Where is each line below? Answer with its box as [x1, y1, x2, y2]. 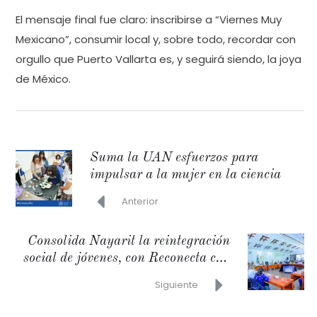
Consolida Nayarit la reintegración [28, 235, 230, 248]
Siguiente [155, 278, 198, 292]
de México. [16, 71, 71, 86]
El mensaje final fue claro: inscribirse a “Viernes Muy [16, 12, 282, 27]
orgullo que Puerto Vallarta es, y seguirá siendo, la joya [16, 52, 301, 67]
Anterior [122, 195, 158, 208]
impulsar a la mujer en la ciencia [90, 168, 281, 182]
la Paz [195, 269, 230, 282]
